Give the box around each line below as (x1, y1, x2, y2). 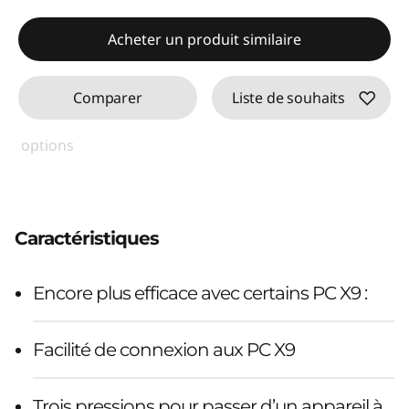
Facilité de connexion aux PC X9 (33, 338, 295, 361)
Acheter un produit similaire (108, 28, 301, 49)
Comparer (73, 87, 142, 108)
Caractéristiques (15, 226, 159, 249)
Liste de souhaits (231, 87, 346, 108)
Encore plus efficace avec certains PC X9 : (33, 281, 367, 304)
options (21, 134, 74, 155)
